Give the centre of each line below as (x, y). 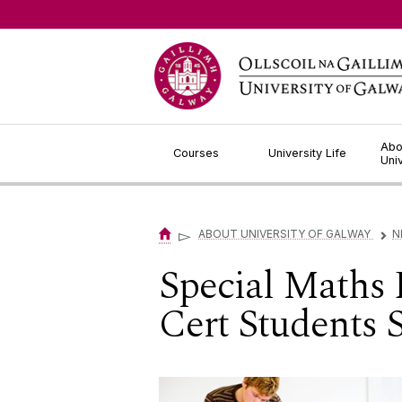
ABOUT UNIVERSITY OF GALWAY (286, 234)
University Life (308, 153)
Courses (196, 153)
